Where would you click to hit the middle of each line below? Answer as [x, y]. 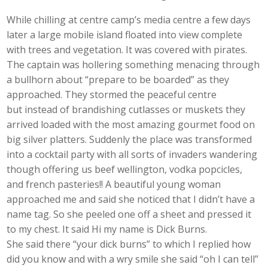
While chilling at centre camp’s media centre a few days [129, 20]
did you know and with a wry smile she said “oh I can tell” [133, 259]
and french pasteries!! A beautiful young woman [114, 185]
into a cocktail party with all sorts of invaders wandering [132, 155]
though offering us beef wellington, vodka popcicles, [125, 170]
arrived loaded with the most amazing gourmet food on [131, 125]
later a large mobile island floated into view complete [125, 35]
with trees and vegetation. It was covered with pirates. [127, 50]
